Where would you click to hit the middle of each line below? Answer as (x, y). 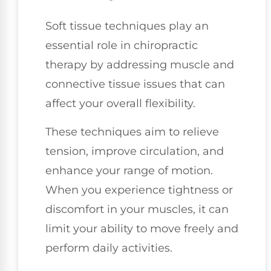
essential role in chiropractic (122, 46)
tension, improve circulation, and (135, 151)
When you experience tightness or (139, 190)
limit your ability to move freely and (142, 228)
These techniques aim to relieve (132, 132)
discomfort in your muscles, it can (137, 209)
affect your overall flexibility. (120, 104)
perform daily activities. (109, 248)
